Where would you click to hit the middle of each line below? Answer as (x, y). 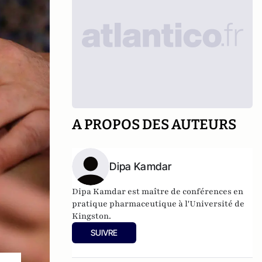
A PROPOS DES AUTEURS (154, 125)
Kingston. (92, 216)
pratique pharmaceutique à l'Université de (158, 204)
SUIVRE (104, 232)
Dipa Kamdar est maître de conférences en (158, 192)
